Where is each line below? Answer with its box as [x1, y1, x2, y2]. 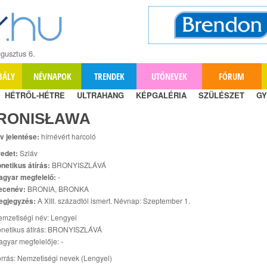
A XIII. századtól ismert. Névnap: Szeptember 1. [36, 195, 190, 206]
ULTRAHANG [77, 89, 124, 101]
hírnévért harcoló [39, 131, 96, 141]
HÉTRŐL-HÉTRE [5, 89, 65, 101]
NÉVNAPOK [33, 70, 72, 82]
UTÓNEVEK [151, 70, 187, 82]
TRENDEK [94, 70, 125, 82]
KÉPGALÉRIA [136, 89, 187, 101]
